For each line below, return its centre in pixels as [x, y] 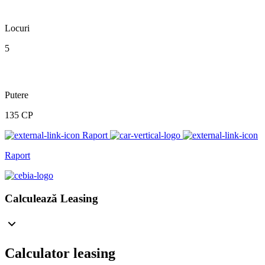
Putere [17, 95]
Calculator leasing [60, 253]
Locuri [17, 28]
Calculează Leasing [51, 198]
